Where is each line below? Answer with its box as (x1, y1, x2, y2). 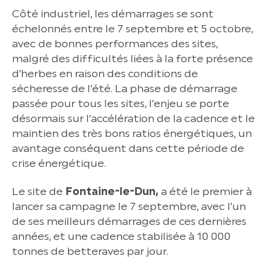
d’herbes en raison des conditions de (12, 67, 198, 80)
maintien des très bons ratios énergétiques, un (12, 127, 252, 140)
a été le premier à (159, 184, 252, 198)
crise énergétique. (12, 157, 106, 170)
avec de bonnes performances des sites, (12, 37, 218, 50)
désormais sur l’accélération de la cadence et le (12, 112, 255, 125)
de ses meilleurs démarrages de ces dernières (12, 214, 246, 228)
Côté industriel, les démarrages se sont (12, 7, 214, 20)
